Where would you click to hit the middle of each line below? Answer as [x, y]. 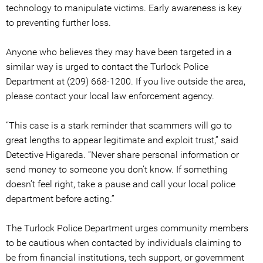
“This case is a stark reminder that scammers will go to [119, 125]
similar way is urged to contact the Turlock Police [107, 67]
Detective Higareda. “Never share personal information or [122, 155]
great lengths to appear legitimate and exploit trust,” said [122, 140]
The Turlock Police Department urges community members [127, 228]
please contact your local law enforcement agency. [110, 96]
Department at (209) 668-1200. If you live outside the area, [126, 81]
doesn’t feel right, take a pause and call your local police [121, 184]
